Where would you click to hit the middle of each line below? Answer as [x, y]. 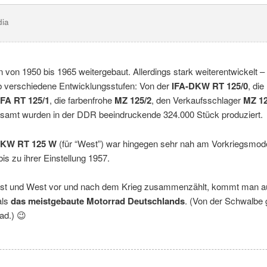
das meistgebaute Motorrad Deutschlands [98, 201]
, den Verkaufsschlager [197, 100]
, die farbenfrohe [82, 100]
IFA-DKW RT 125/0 [210, 86]
